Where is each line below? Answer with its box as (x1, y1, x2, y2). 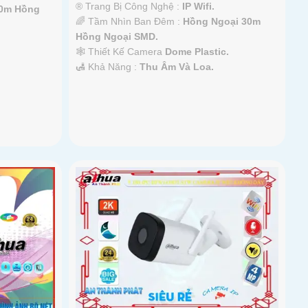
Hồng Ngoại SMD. (76, 30, 159, 42)
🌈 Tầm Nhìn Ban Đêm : (76, 15, 184, 27)
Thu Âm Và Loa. (140, 60, 214, 72)
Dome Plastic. (165, 45, 230, 57)
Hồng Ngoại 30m (183, 15, 261, 27)
